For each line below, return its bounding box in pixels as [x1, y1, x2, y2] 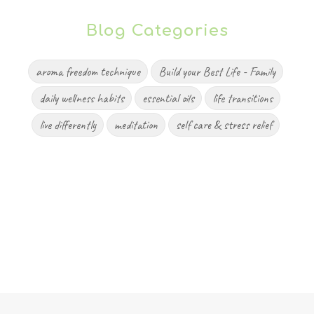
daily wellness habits [39, 90, 124, 106]
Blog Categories [86, 21, 228, 39]
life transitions [212, 90, 273, 106]
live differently [39, 116, 96, 132]
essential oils [142, 90, 194, 106]
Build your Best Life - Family [158, 63, 275, 79]
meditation [114, 116, 158, 132]
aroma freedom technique [36, 63, 140, 79]
